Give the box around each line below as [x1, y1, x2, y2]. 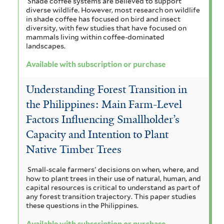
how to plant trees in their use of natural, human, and [26, 174, 201, 182]
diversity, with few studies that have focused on [26, 23, 186, 32]
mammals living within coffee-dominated [26, 32, 164, 41]
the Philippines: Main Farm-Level [26, 97, 182, 112]
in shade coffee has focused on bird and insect [26, 14, 180, 23]
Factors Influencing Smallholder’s [26, 112, 179, 127]
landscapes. [26, 41, 65, 50]
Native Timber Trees [26, 142, 121, 157]
